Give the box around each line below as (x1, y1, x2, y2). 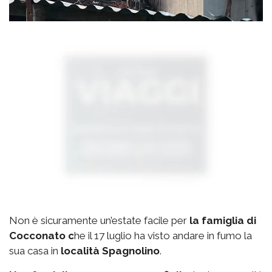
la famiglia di (187, 214, 256, 227)
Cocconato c (9, 229, 74, 242)
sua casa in (9, 245, 61, 257)
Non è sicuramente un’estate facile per (9, 214, 187, 227)
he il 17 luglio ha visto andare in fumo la (74, 229, 252, 242)
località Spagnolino (61, 245, 160, 257)
